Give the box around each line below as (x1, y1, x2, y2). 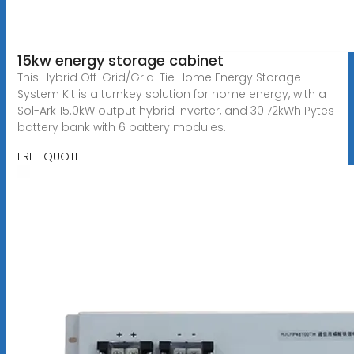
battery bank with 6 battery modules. (17, 119, 226, 135)
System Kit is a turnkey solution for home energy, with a (17, 85, 326, 102)
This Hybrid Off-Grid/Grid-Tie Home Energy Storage (17, 69, 301, 85)
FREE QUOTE (17, 148, 81, 164)
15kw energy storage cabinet (17, 50, 224, 70)
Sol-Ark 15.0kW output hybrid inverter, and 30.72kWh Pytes (17, 102, 334, 119)
